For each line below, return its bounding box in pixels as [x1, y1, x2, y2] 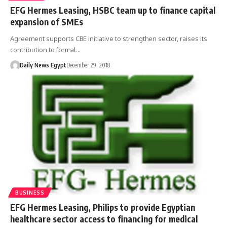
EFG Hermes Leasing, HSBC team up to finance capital [10, 4, 215, 16]
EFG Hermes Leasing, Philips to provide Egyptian [10, 201, 195, 213]
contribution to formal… [10, 45, 81, 54]
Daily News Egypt [19, 61, 66, 69]
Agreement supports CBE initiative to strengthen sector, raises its [10, 34, 207, 43]
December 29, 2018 [66, 61, 110, 69]
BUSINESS [15, 189, 45, 196]
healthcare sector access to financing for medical [10, 213, 198, 224]
